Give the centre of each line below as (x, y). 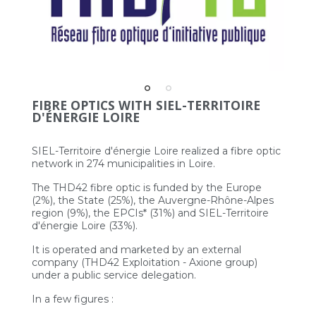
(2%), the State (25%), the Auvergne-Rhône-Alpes (152, 200)
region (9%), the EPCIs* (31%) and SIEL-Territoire (150, 213)
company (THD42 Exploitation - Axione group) (144, 262)
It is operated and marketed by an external (136, 249)
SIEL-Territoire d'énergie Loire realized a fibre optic (156, 151)
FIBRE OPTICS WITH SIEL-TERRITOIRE (146, 105)
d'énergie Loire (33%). (84, 225)
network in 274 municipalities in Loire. (123, 163)
